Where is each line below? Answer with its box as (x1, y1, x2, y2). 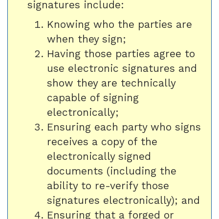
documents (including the (47, 165, 176, 177)
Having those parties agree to (47, 47, 195, 60)
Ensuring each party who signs (47, 121, 201, 133)
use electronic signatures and (47, 62, 197, 74)
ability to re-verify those (47, 179, 169, 192)
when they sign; (47, 33, 126, 45)
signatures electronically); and (47, 194, 200, 206)
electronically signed (47, 150, 151, 162)
